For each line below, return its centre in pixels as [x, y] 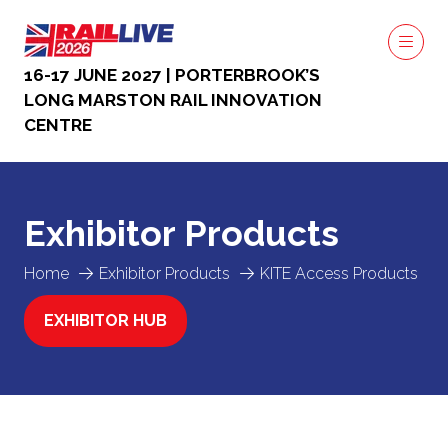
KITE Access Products [339, 273]
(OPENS [73, 331]
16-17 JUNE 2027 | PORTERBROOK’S [172, 75]
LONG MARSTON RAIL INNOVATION [173, 100]
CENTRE [58, 125]
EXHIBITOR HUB [105, 320]
